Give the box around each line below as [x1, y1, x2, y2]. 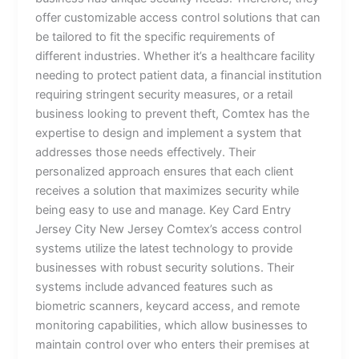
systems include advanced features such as [35, 279, 274, 294]
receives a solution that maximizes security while [35, 183, 300, 198]
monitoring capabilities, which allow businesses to [35, 317, 309, 333]
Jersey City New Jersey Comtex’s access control [35, 221, 302, 236]
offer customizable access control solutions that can [35, 10, 321, 25]
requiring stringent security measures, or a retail [35, 87, 293, 102]
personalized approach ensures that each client [35, 163, 294, 179]
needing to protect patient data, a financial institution [35, 67, 323, 83]
